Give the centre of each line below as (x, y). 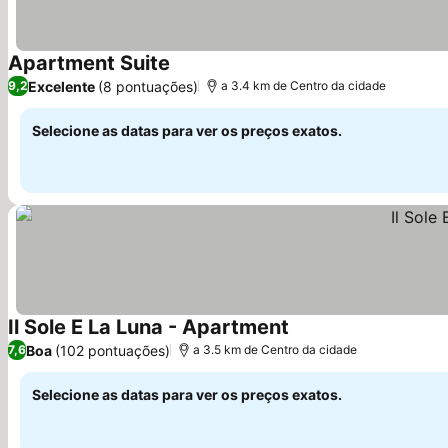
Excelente (61, 86)
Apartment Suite (89, 63)
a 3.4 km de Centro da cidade (303, 85)
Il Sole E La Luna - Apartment (148, 327)
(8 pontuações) (148, 86)
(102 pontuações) (112, 350)
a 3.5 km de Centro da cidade (275, 349)
